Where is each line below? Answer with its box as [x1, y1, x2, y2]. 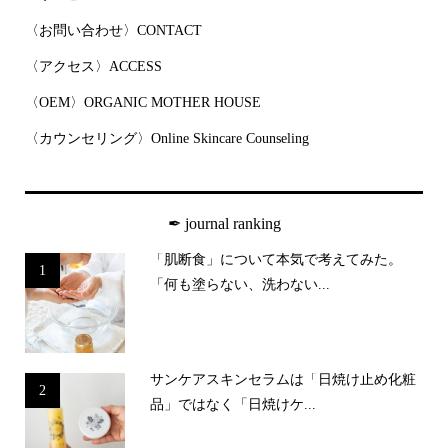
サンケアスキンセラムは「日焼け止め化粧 [149, 372, 416, 388]
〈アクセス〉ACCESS [24, 59, 162, 75]
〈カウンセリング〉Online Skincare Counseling [24, 131, 309, 147]
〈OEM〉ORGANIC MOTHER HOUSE [24, 95, 261, 111]
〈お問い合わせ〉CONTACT [24, 22, 202, 38]
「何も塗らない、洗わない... [149, 277, 330, 293]
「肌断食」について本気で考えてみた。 [149, 252, 402, 268]
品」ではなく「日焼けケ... [149, 397, 316, 413]
